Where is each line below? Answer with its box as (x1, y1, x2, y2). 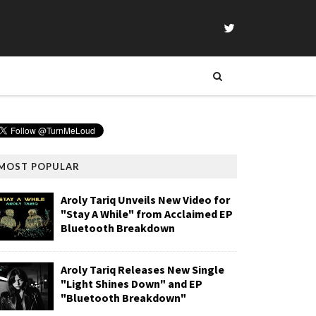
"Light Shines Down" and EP (61, 276, 202, 291)
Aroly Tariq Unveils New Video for (61, 193, 230, 207)
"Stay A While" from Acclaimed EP (61, 207, 233, 221)
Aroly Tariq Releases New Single (61, 262, 224, 276)
